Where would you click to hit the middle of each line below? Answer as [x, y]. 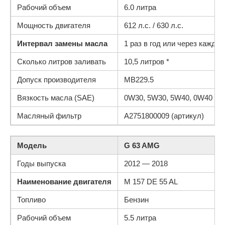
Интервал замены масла [62, 43]
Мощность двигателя [54, 25]
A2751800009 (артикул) [164, 116]
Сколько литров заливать [62, 62]
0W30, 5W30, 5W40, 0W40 [168, 98]
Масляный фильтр [49, 116]
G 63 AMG [142, 145]
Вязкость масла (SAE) [56, 98]
